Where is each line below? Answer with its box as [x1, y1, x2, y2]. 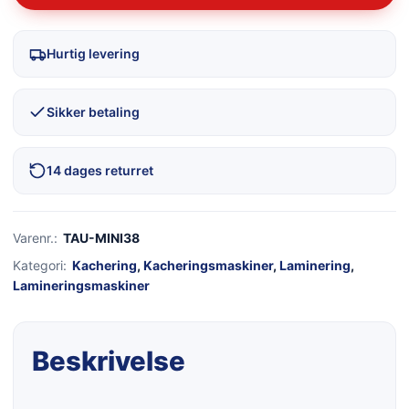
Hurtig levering [47, 46, 140, 62]
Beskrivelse [32, 345, 185, 378]
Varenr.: [13, 230, 58, 246]
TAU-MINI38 [63, 230, 140, 246]
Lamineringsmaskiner [13, 278, 150, 294]
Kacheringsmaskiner [143, 257, 273, 274]
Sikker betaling [47, 104, 140, 121]
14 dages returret [47, 163, 153, 179]
